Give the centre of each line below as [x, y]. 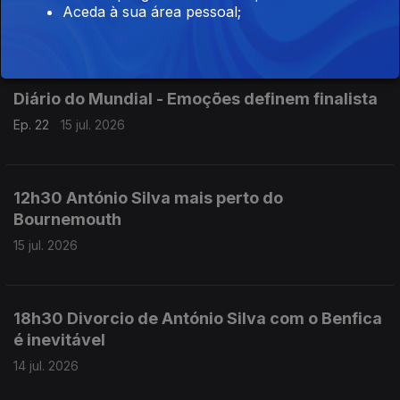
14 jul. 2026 [46, 366]
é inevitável [59, 340]
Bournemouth [67, 219]
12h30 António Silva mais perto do [148, 198]
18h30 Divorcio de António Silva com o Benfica [198, 318]
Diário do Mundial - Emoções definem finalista [196, 99]
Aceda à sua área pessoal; [152, 12]
